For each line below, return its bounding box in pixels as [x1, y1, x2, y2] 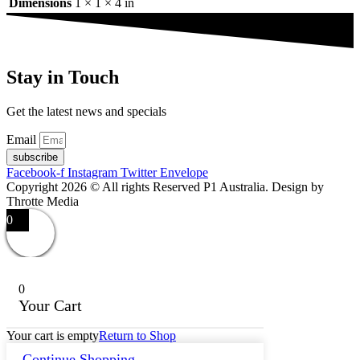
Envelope [160, 166, 208, 180]
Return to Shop [99, 329, 176, 343]
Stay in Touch [6, 67, 119, 88]
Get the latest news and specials [6, 104, 166, 119]
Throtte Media [6, 194, 79, 209]
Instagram [67, 166, 117, 180]
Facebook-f [6, 166, 64, 180]
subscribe [13, 151, 58, 164]
